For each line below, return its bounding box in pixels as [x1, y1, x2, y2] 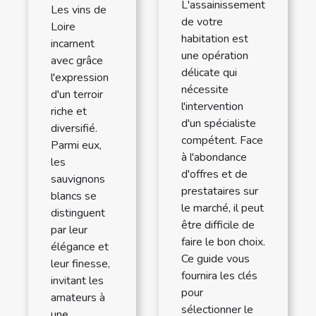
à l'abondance [181, 150, 247, 166]
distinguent [51, 205, 105, 221]
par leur [51, 222, 87, 238]
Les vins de [51, 2, 107, 18]
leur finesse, [51, 256, 110, 272]
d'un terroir [51, 87, 103, 103]
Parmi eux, [51, 138, 102, 154]
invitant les [51, 273, 104, 289]
